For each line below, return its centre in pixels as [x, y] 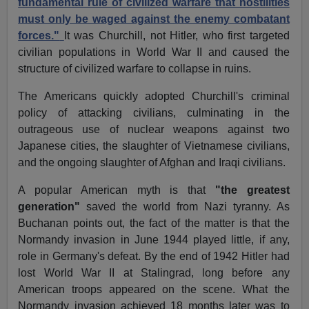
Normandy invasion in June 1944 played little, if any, [154, 240]
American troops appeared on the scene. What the [154, 290]
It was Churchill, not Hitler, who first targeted [177, 36]
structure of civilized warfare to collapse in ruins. [135, 69]
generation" [49, 207]
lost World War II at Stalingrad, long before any [154, 273]
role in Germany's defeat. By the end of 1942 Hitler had [154, 257]
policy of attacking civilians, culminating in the [154, 113]
